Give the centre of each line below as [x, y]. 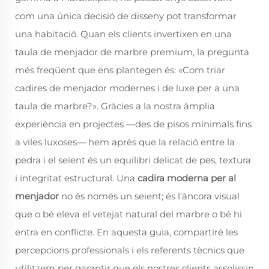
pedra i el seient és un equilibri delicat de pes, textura [133, 160]
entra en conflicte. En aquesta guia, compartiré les [126, 232]
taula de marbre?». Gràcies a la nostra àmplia [115, 106]
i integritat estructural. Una [76, 178]
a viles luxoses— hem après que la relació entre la [125, 142]
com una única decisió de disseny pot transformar [126, 16]
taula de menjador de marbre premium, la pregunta [132, 52]
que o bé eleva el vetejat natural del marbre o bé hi [128, 214]
